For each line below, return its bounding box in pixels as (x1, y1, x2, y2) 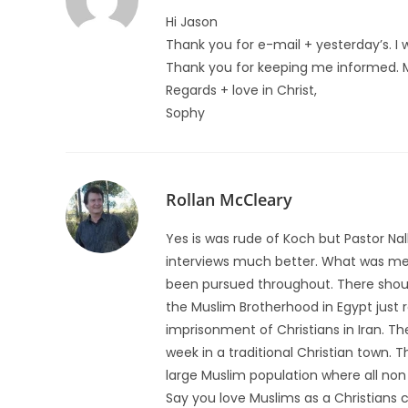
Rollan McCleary (166, 189, 292, 210)
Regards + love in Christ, (166, 81, 317, 99)
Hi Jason (166, 13, 218, 31)
